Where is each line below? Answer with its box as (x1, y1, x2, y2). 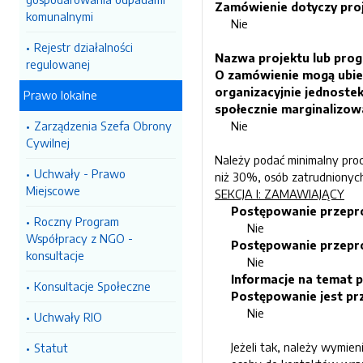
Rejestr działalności (34, 40, 133, 54)
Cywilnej (26, 135, 70, 150)
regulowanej (26, 57, 90, 71)
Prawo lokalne (23, 88, 97, 102)
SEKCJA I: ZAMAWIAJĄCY (215, 186, 344, 201)
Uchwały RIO (34, 310, 102, 324)
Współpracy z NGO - (26, 231, 133, 246)
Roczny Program (34, 214, 119, 228)
